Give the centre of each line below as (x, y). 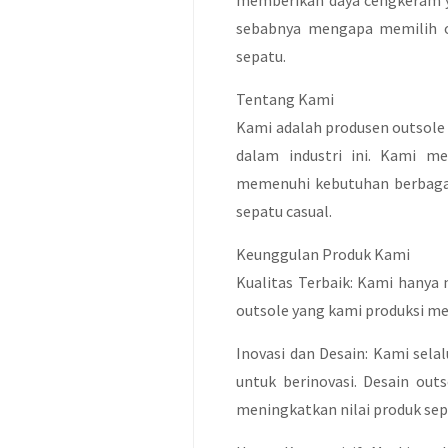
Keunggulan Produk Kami (323, 254)
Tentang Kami (285, 99)
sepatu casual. (284, 211)
